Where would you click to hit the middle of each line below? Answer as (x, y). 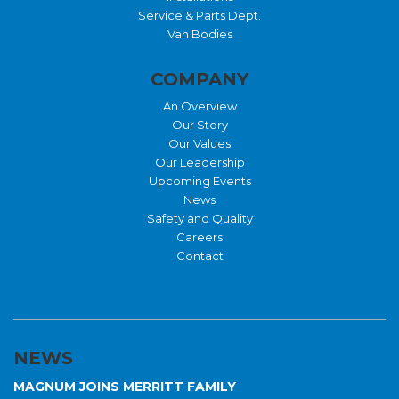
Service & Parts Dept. (199, 16)
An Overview (199, 106)
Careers (199, 237)
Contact (199, 256)
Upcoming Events (199, 181)
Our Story (199, 125)
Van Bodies (199, 34)
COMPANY (199, 80)
